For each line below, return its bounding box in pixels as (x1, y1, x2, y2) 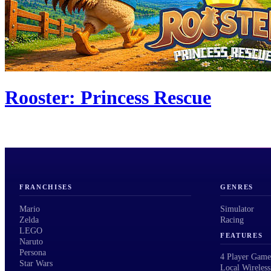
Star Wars (19, 258, 53, 268)
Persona (19, 247, 46, 257)
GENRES (220, 183, 254, 191)
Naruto (19, 237, 43, 246)
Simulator (220, 204, 254, 214)
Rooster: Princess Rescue (5, 87, 211, 109)
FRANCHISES (19, 183, 73, 191)
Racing (220, 215, 244, 224)
